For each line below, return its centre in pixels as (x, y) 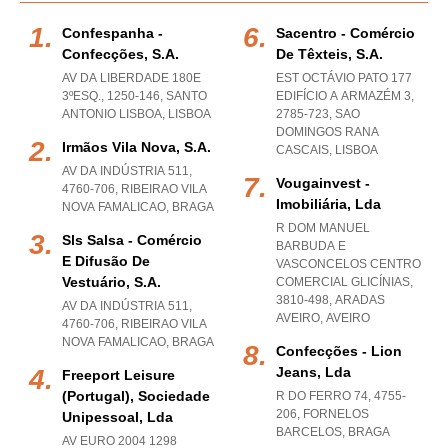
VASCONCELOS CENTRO (348, 264)
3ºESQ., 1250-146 (111, 96)
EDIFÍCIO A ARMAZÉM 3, (345, 96)
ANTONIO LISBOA (112, 114)
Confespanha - (112, 33)
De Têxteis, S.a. (329, 54)
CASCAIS (302, 150)
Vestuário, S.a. (111, 282)
